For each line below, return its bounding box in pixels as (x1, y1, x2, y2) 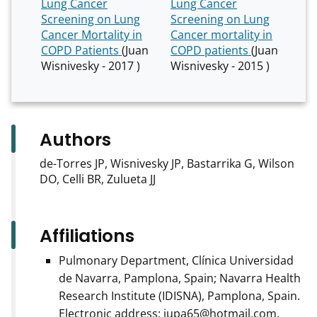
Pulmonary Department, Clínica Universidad (59, 253, 294, 269)
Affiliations (40, 224, 134, 249)
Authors (40, 127, 111, 153)
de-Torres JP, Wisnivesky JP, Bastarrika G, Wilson (40, 156, 294, 172)
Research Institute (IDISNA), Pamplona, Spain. (59, 288, 300, 304)
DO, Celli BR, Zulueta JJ (40, 171, 156, 188)
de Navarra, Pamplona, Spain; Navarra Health (59, 270, 301, 287)
